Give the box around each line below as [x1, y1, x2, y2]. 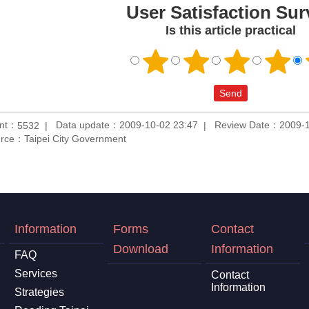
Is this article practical [165, 23, 296, 38]
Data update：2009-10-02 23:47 [56, 119, 198, 131]
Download [112, 241, 168, 256]
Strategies [14, 286, 64, 298]
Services [14, 267, 57, 279]
